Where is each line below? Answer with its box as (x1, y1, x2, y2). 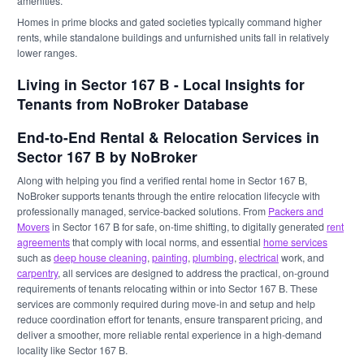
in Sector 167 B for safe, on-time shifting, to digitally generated (50, 219, 327, 233)
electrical (239, 250, 279, 264)
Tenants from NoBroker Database (17, 93, 249, 114)
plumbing (193, 250, 234, 264)
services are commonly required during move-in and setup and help (17, 297, 315, 310)
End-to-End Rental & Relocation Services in (17, 127, 319, 147)
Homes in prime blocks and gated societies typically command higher (17, 15, 322, 28)
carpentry (17, 266, 58, 279)
